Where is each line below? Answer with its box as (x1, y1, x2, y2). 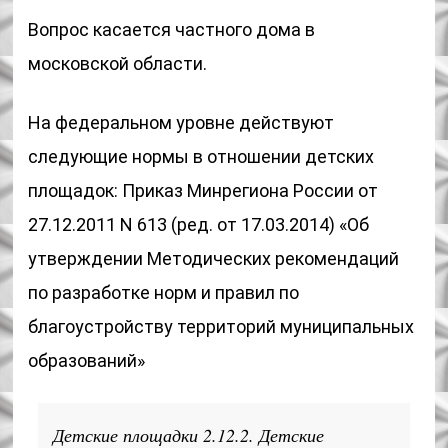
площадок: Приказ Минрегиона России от (28, 180, 379, 201)
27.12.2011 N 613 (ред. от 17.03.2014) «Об (28, 214, 370, 235)
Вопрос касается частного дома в (28, 19, 316, 40)
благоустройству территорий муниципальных (28, 316, 415, 337)
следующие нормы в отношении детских (28, 146, 375, 167)
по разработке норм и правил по (28, 282, 300, 303)
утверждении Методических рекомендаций (28, 248, 400, 269)
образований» (28, 350, 146, 371)
